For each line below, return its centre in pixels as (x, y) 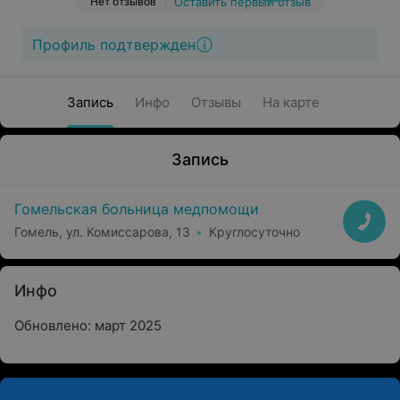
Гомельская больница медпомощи (137, 209)
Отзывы (216, 102)
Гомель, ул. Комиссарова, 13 (102, 231)
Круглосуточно (254, 231)
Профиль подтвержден (114, 45)
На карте (291, 102)
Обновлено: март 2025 (88, 325)
